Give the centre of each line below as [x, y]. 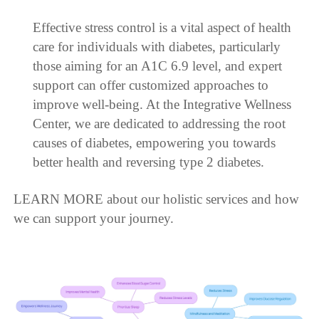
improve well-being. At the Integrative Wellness [162, 105]
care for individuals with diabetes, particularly [156, 47]
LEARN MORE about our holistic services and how [157, 199]
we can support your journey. [94, 219]
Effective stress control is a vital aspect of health [162, 28]
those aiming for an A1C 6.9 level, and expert [157, 66]
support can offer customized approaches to [150, 85]
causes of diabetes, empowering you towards [154, 143]
